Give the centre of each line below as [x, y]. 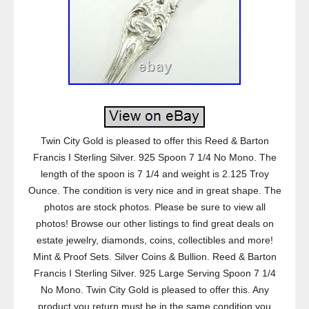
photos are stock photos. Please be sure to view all [154, 207]
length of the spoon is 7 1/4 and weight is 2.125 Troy [154, 174]
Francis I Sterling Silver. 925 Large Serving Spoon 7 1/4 [154, 273]
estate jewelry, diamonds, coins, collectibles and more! [154, 240]
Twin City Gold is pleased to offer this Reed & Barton [154, 141]
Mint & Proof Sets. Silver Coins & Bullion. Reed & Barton [154, 257]
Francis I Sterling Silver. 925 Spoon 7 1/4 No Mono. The [154, 157]
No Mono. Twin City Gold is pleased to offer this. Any [154, 290]
